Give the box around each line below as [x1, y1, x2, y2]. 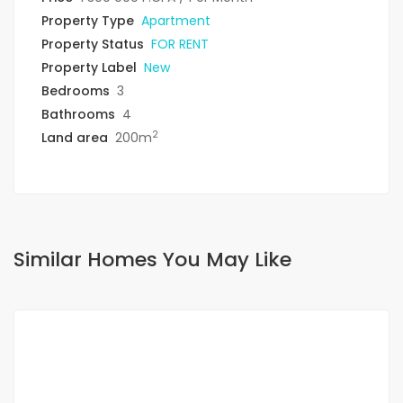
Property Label [41, 58, 137, 77]
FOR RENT [151, 35, 209, 54]
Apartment [141, 12, 210, 31]
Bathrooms [41, 105, 115, 124]
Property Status [41, 35, 144, 54]
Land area [41, 129, 108, 148]
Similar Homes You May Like [13, 246, 291, 274]
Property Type [41, 12, 134, 31]
